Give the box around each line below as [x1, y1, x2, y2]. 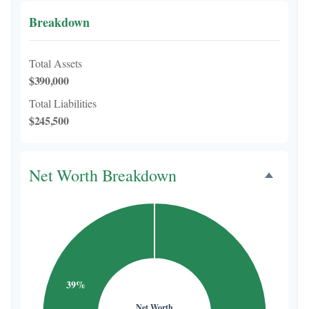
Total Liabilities [29, 96, 97, 110]
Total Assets [29, 56, 82, 70]
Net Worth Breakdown [29, 164, 177, 186]
